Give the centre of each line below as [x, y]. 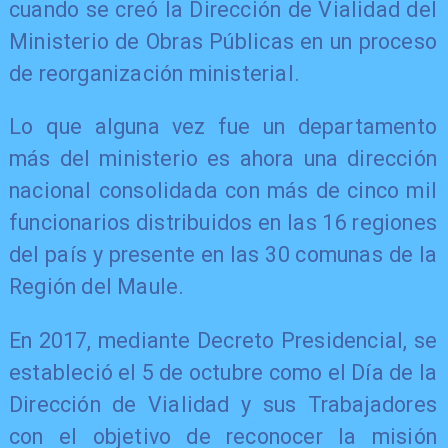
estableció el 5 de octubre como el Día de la [223, 372]
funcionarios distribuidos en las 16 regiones [223, 223]
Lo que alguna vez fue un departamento [223, 127]
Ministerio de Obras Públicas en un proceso [223, 41]
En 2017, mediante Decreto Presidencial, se [223, 340]
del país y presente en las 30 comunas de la [223, 255]
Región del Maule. [96, 287]
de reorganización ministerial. [154, 73]
